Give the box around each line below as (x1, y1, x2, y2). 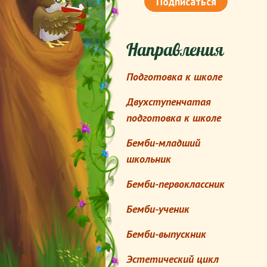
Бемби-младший (126, 136, 200, 150)
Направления (126, 39, 223, 61)
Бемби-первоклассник (126, 177, 225, 191)
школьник (126, 152, 171, 166)
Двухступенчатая (126, 95, 211, 108)
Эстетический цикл (126, 252, 219, 266)
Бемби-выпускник (126, 227, 206, 241)
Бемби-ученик (126, 202, 190, 216)
